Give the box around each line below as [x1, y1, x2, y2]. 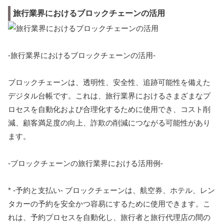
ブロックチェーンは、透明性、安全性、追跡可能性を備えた [8, 78, 210, 87]
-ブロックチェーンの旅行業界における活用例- [8, 159, 163, 168]
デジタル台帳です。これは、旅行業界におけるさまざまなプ [8, 91, 210, 100]
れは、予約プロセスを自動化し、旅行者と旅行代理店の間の [8, 213, 210, 222]
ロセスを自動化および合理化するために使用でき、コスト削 [8, 105, 210, 114]
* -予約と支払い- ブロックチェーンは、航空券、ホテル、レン [8, 186, 215, 195]
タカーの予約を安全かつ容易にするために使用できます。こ [8, 199, 210, 208]
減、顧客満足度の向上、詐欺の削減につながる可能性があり [8, 118, 210, 127]
